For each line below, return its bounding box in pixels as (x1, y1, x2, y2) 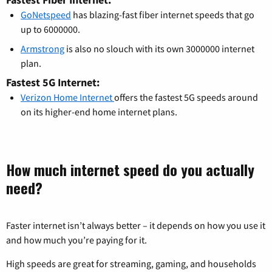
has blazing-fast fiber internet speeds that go (71, 8, 254, 21)
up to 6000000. (21, 22, 80, 35)
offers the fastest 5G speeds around (114, 90, 258, 103)
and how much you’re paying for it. (6, 233, 147, 246)
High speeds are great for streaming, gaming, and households (6, 257, 256, 270)
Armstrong (21, 42, 64, 55)
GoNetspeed (21, 8, 71, 21)
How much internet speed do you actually (6, 158, 254, 180)
